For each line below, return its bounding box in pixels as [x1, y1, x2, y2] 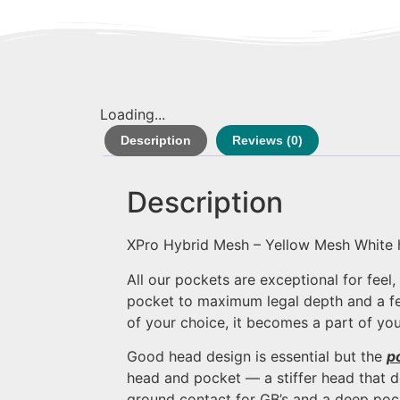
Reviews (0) [232, 133, 303, 148]
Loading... [100, 105, 165, 124]
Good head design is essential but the [127, 346, 387, 365]
